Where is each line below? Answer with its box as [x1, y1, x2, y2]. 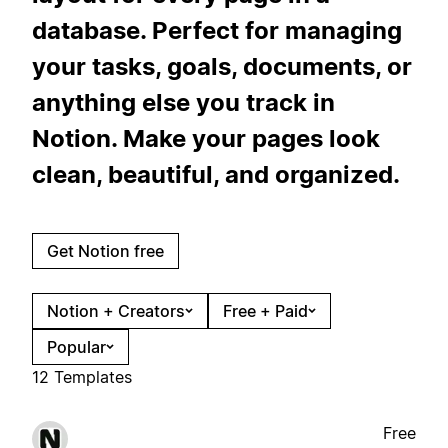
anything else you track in [32, 87, 335, 117]
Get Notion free [47, 240, 164, 261]
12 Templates [32, 366, 132, 387]
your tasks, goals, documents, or [32, 51, 412, 81]
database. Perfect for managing [32, 15, 402, 45]
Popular [47, 336, 106, 357]
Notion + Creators [47, 300, 185, 321]
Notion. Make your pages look [32, 123, 380, 153]
